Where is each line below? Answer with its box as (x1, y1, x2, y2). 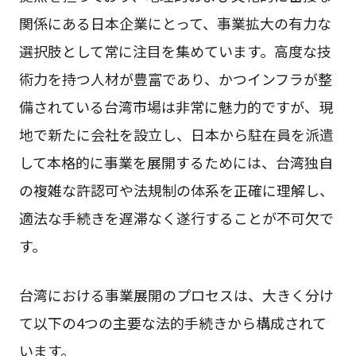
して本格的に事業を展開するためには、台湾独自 (18, 152, 333, 173)
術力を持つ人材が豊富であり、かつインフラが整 (18, 68, 332, 90)
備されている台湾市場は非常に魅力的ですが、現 (18, 96, 333, 118)
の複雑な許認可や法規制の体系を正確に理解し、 (18, 180, 334, 201)
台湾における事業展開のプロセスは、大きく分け (18, 284, 334, 306)
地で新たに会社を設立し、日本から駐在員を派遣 (18, 124, 334, 145)
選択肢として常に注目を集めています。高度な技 (18, 41, 331, 62)
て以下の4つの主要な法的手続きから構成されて (18, 312, 327, 334)
